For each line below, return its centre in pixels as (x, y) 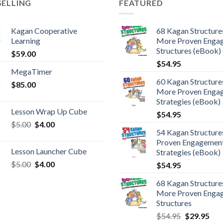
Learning (25, 41)
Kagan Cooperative (44, 31)
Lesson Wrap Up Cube (49, 111)
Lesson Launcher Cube (49, 151)
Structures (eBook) (189, 51)
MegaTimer (31, 72)
